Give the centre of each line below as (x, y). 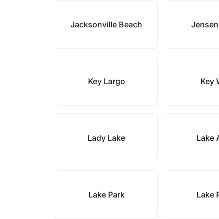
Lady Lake (107, 138)
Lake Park (106, 195)
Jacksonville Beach (107, 24)
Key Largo (106, 81)
